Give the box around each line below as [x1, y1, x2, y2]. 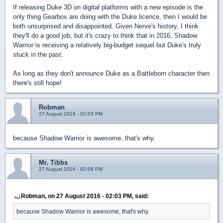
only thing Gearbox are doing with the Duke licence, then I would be [13, 13, 207, 21]
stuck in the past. [13, 51, 63, 59]
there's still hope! [13, 79, 62, 87]
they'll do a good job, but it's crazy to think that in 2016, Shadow [13, 32, 197, 40]
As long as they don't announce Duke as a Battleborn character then [13, 70, 210, 78]
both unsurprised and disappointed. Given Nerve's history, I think [13, 22, 199, 30]
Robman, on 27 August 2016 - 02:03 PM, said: [21, 193, 149, 200]
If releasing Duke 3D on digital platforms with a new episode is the [13, 3, 203, 11]
